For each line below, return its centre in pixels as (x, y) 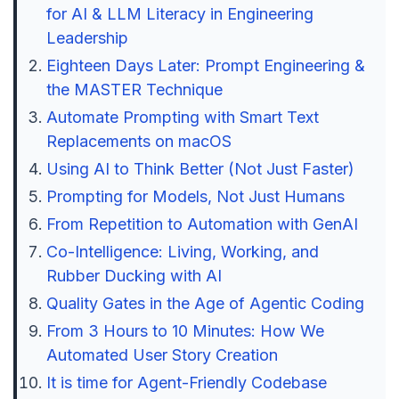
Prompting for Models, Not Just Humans (195, 196)
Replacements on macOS (138, 141)
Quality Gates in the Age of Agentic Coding (205, 303)
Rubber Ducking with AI (134, 276)
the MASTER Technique (134, 90)
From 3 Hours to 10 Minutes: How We (185, 331)
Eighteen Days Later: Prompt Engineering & (205, 65)
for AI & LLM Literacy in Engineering (179, 14)
